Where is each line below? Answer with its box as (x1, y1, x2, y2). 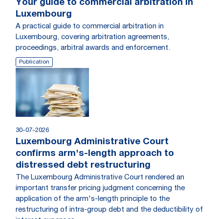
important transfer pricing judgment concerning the (16, 184, 185, 192)
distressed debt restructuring (16, 160, 151, 170)
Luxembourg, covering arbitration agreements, (16, 33, 169, 41)
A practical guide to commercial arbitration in (16, 22, 164, 30)
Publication (19, 59, 49, 65)
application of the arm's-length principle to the (16, 195, 170, 203)
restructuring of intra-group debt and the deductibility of (16, 206, 203, 214)
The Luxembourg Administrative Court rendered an (16, 174, 184, 181)
